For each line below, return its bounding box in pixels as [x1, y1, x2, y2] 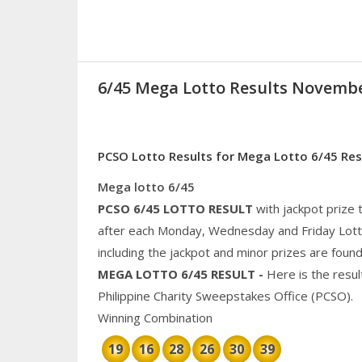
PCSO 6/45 [97, 200, 163, 217]
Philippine [97, 288, 154, 305]
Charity [153, 288, 192, 305]
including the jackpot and [97, 244, 237, 261]
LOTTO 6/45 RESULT [135, 266, 255, 283]
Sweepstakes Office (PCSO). [192, 288, 353, 305]
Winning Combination [97, 309, 213, 326]
